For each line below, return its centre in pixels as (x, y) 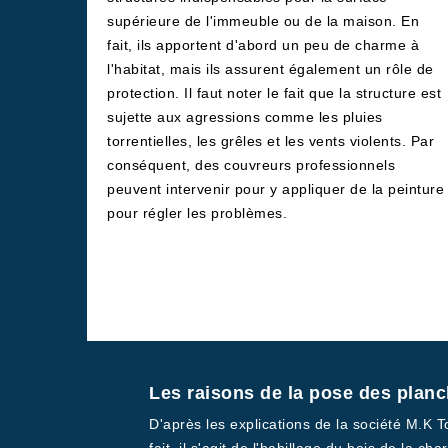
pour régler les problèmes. (197, 213)
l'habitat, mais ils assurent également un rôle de (270, 69)
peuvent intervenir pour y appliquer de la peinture (275, 189)
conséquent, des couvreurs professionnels (251, 165)
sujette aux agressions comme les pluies (245, 117)
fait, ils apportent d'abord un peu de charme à (263, 45)
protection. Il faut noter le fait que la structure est (274, 93)
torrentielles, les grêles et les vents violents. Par (270, 141)
